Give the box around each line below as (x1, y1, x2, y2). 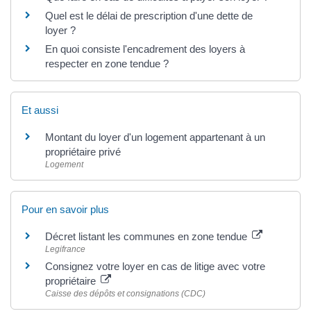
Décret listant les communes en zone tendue (45, 230, 250, 242)
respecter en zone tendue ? (45, 57, 169, 69)
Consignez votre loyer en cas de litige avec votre (45, 260, 265, 272)
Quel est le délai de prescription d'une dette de (45, 9, 253, 22)
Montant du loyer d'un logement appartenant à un (45, 131, 265, 143)
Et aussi (22, 103, 58, 116)
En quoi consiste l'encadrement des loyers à (45, 42, 245, 55)
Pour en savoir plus (22, 203, 109, 215)
